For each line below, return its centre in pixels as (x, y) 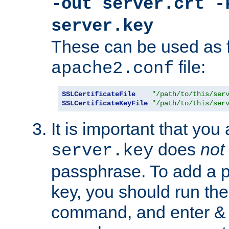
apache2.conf (112, 69)
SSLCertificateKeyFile (105, 104)
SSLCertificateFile (99, 94)
